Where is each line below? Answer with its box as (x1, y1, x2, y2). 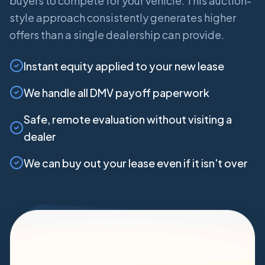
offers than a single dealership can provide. (9, 27, 224, 41)
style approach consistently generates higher (9, 10, 236, 24)
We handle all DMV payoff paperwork (24, 85, 209, 99)
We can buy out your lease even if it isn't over (24, 156, 248, 170)
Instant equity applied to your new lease (24, 59, 224, 73)
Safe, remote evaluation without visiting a (24, 112, 232, 126)
